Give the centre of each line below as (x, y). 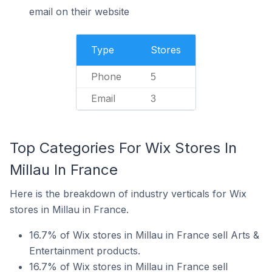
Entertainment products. (85, 251)
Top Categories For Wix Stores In (123, 148)
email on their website (79, 12)
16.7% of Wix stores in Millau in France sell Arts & (144, 235)
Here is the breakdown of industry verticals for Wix (128, 194)
